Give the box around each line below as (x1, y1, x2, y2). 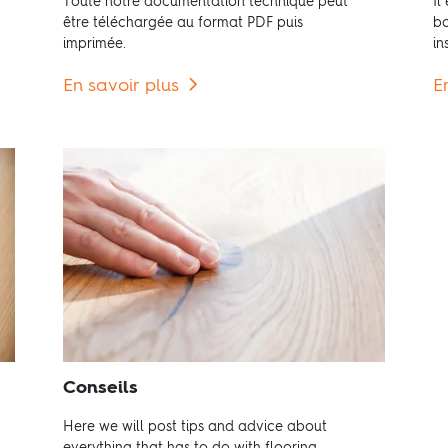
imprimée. (63, 37, 127, 52)
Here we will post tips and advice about (63, 420, 328, 435)
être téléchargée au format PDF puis (63, 16, 304, 31)
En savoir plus (63, 77, 180, 96)
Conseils (63, 379, 139, 398)
